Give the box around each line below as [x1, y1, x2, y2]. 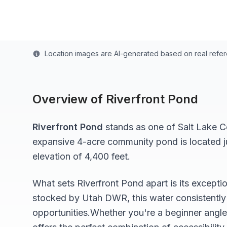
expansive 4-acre [32, 136, 107, 147]
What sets [32, 178, 77, 188]
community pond [107, 136, 178, 147]
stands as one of [103, 122, 178, 132]
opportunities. [32, 207, 90, 218]
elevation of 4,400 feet [32, 151, 128, 162]
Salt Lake [178, 122, 217, 132]
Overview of [32, 92, 106, 106]
